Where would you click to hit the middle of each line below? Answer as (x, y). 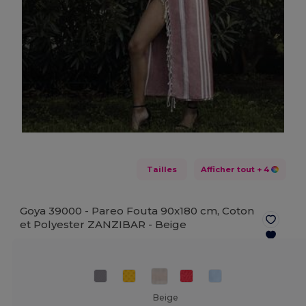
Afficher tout (227, 169)
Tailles (162, 169)
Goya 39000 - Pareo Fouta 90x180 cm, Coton (137, 211)
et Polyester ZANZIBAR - (88, 225)
